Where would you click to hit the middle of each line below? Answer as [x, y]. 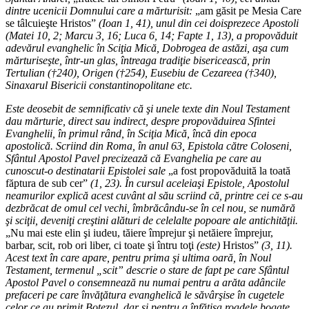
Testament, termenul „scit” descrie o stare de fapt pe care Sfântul [147, 270]
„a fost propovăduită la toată [228, 171]
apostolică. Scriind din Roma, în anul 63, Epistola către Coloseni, [149, 146]
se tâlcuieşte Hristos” [52, 23]
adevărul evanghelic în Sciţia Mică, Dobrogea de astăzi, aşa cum [147, 48]
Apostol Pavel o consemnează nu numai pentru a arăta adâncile [146, 283]
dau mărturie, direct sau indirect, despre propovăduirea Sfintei [140, 121]
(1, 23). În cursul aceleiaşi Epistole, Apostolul [190, 183]
